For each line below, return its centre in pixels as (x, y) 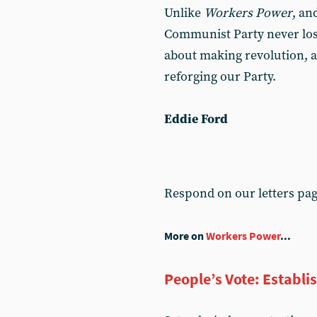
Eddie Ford (196, 119)
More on (185, 236)
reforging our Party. (220, 77)
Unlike (184, 13)
